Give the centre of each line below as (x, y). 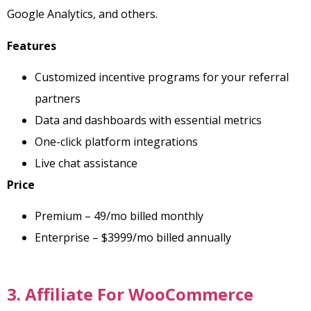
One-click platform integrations (116, 141)
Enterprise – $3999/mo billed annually (133, 238)
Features (32, 45)
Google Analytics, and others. (84, 14)
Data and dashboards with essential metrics (148, 120)
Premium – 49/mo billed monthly (119, 216)
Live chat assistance (86, 163)
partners (58, 98)
